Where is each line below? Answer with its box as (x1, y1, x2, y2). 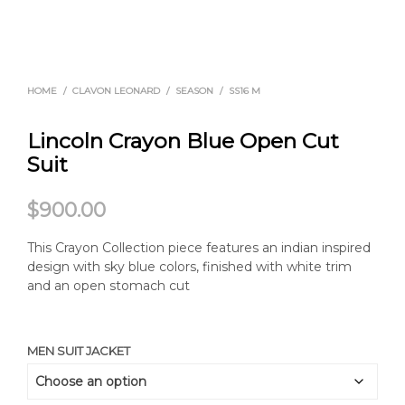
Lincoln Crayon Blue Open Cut (27, 128, 339, 154)
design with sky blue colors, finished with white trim (27, 259, 352, 275)
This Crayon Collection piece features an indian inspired (27, 240, 371, 256)
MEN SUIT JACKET (27, 344, 130, 358)
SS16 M (229, 85, 260, 97)
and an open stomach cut (27, 278, 190, 294)
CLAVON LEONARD (72, 85, 160, 97)
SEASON (175, 85, 213, 97)
